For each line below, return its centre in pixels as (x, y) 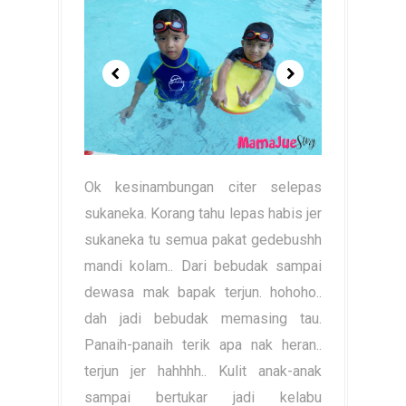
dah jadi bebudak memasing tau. (203, 319)
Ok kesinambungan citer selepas (203, 187)
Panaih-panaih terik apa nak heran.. (203, 345)
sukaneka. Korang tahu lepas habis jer (203, 213)
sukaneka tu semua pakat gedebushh (203, 240)
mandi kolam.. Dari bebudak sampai (203, 266)
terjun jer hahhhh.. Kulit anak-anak (203, 371)
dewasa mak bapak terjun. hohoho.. (203, 292)
